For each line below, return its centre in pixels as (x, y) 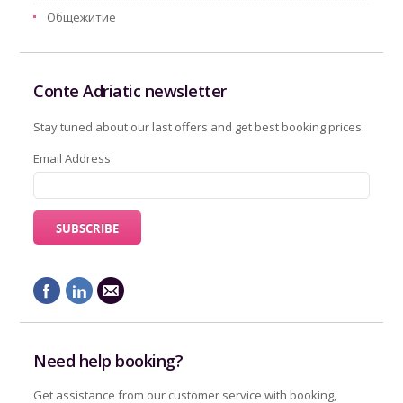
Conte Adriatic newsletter (130, 90)
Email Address (72, 158)
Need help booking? (108, 361)
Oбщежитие (82, 17)
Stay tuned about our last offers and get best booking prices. (199, 126)
